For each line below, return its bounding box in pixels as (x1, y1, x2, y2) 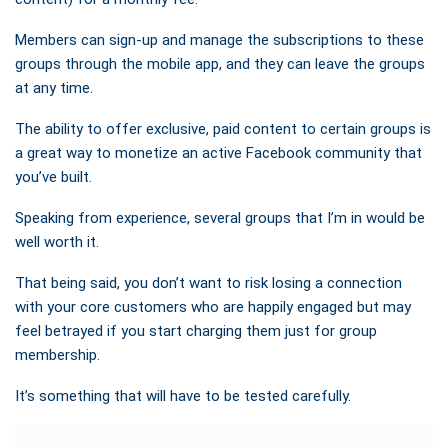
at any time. (15, 78, 93, 97)
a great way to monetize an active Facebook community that (15, 143, 422, 162)
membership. (15, 345, 100, 364)
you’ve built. (15, 167, 92, 186)
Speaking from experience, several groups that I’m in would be (15, 208, 425, 227)
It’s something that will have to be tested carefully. (15, 386, 351, 405)
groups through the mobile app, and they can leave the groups (15, 54, 425, 73)
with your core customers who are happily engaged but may (15, 297, 411, 316)
